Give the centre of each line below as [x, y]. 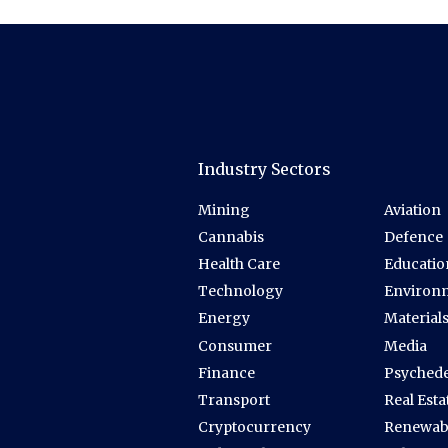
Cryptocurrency [254, 426]
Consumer [235, 345]
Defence [413, 237]
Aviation [412, 210]
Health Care [239, 264]
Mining [224, 210]
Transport [234, 399]
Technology [240, 291]
